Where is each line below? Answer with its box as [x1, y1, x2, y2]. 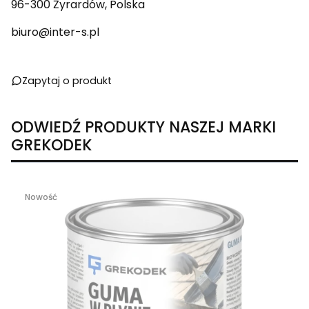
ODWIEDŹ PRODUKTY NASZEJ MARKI [11, 116, 276, 138]
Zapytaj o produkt [22, 73, 112, 88]
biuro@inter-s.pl [11, 23, 99, 40]
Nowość [25, 190, 57, 203]
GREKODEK [11, 134, 92, 156]
